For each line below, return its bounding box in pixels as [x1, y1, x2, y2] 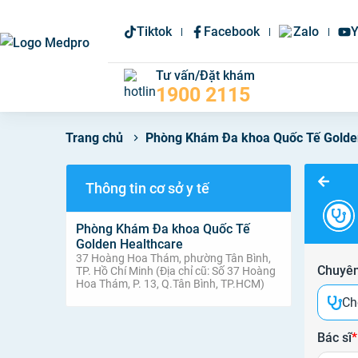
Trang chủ [66, 130, 123, 145]
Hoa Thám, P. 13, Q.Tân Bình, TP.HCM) [76, 277, 265, 290]
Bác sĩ [317, 330, 352, 345]
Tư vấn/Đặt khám [155, 68, 255, 83]
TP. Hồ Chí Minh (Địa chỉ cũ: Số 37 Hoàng [76, 265, 276, 277]
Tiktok [136, 24, 172, 39]
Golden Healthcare [76, 237, 183, 252]
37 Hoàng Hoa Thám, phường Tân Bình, [76, 252, 271, 265]
